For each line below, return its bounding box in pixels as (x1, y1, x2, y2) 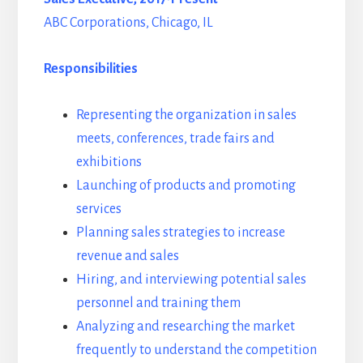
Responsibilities (43, 61, 138, 76)
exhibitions (75, 154, 142, 169)
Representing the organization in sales (75, 107, 297, 122)
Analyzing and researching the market (75, 318, 295, 334)
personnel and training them (75, 295, 241, 310)
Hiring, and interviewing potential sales (75, 271, 306, 287)
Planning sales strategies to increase (75, 224, 285, 240)
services (75, 201, 122, 216)
